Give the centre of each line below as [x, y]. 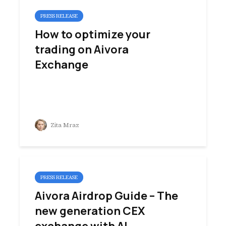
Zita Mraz [64, 125]
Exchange [62, 65]
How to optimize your [93, 34]
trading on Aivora [82, 49]
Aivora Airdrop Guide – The [106, 196]
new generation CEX [90, 211]
